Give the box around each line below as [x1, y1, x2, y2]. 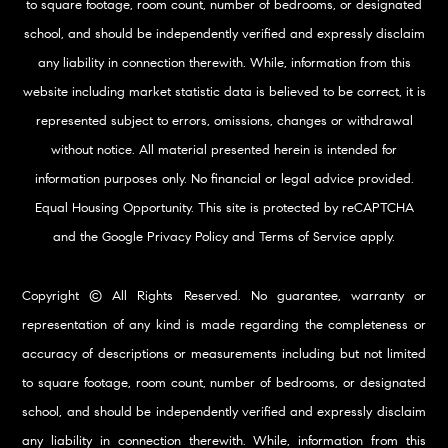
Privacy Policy [147, 229, 228, 246]
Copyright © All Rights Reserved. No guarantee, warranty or [22, 288, 426, 305]
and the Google [53, 229, 147, 246]
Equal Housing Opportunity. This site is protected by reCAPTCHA [34, 200, 414, 217]
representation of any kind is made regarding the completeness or [22, 317, 426, 334]
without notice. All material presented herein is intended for [51, 142, 397, 159]
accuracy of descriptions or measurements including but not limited [22, 346, 426, 363]
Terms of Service [259, 229, 356, 246]
